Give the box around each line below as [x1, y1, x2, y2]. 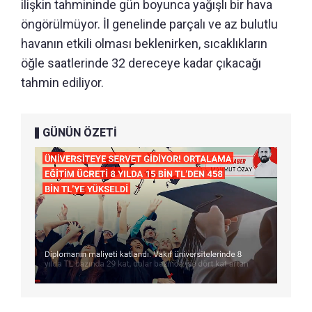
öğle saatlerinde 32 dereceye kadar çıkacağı [21, 56, 261, 71]
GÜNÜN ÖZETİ [42, 126, 117, 140]
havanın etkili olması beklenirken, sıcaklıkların [21, 36, 267, 52]
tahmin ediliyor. [21, 75, 104, 91]
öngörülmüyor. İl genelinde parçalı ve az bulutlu [21, 17, 278, 32]
